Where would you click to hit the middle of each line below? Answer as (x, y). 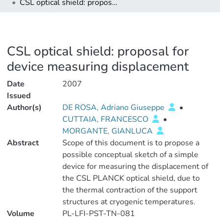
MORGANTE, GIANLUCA (108, 131)
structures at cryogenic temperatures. (129, 202)
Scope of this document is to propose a (131, 143)
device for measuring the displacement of (135, 166)
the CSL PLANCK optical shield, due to (131, 178)
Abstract (23, 143)
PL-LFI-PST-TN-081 (98, 214)
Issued (19, 96)
